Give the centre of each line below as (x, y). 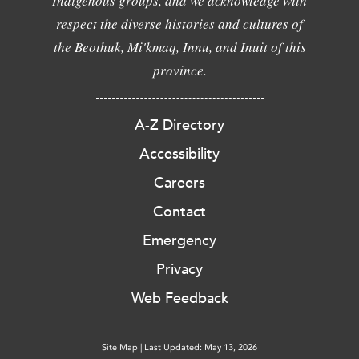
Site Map (120, 347)
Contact (179, 211)
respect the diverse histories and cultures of (179, 23)
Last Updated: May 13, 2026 (201, 347)
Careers (179, 182)
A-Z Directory (179, 125)
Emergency (179, 240)
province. (179, 70)
